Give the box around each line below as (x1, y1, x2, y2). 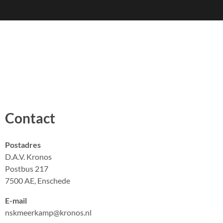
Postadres (5, 140, 41, 149)
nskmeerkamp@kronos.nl (5, 208, 92, 217)
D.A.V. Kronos (5, 152, 52, 161)
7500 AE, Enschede (5, 176, 70, 185)
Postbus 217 (5, 164, 48, 173)
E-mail (5, 196, 27, 205)
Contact (5, 110, 55, 126)
